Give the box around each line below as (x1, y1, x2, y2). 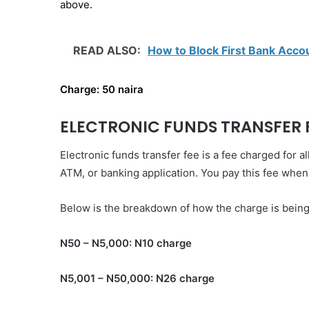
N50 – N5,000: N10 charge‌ (60, 236, 192, 250)
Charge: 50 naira (60, 83, 143, 96)
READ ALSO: (73, 43, 143, 57)
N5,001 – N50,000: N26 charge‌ (60, 271, 215, 285)
